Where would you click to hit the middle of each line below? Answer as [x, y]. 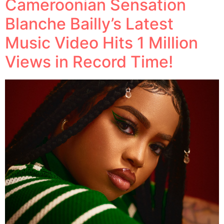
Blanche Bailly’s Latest [89, 23]
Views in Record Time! [89, 61]
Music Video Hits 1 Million [101, 42]
